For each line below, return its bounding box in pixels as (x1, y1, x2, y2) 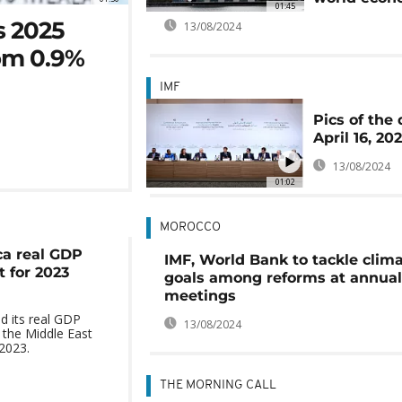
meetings (163, 287, 236, 304)
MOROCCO (159, 221, 221, 234)
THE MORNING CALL (159, 379, 276, 392)
